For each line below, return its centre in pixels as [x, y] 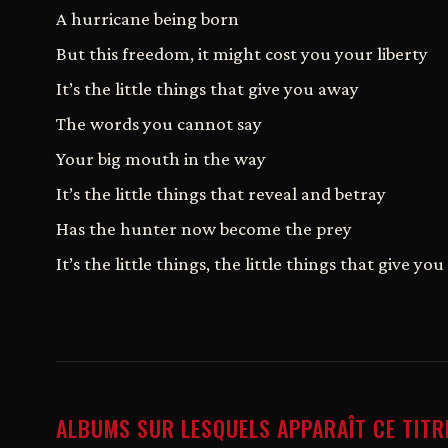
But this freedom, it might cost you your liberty [242, 54]
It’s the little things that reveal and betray [221, 194]
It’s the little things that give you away [207, 89]
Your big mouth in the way [161, 159]
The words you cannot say [159, 124]
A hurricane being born [147, 19]
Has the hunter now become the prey [204, 229]
